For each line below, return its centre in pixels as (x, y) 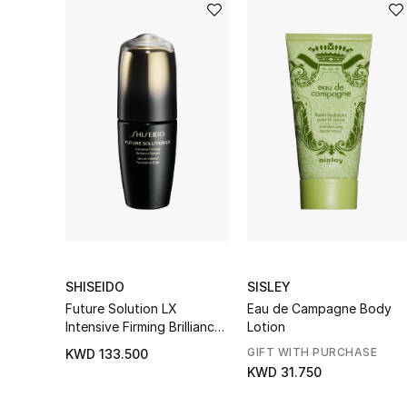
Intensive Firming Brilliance (144, 327)
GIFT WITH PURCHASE (312, 352)
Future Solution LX (121, 308)
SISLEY (269, 287)
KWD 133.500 (107, 354)
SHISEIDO (95, 287)
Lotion (266, 327)
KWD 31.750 (284, 372)
